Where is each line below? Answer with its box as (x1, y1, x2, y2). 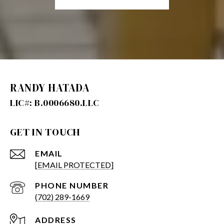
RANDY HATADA (10, 80, 89, 95)
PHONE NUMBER (35, 180, 108, 190)
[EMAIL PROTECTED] (35, 159, 113, 169)
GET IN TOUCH (10, 124, 80, 139)
